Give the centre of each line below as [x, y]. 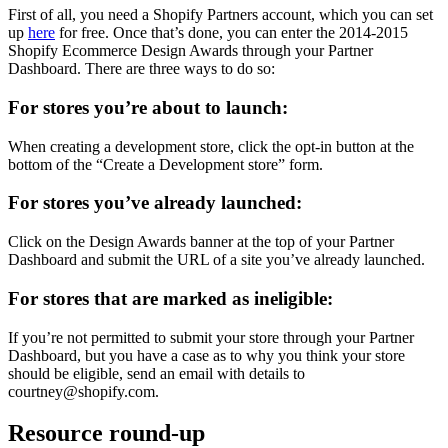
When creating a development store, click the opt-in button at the [211, 146]
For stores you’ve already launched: [155, 203]
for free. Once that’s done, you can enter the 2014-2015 [231, 33]
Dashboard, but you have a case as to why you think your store [206, 355]
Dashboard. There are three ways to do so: [141, 69]
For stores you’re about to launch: [148, 107]
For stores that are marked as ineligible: [170, 298]
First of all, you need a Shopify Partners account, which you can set [220, 15]
